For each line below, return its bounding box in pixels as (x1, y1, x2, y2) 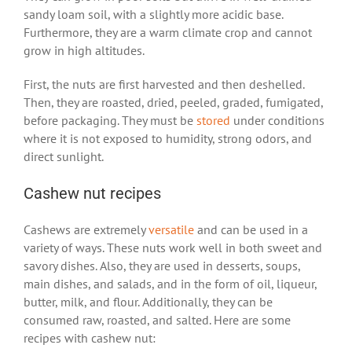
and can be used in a (194, 222, 308, 238)
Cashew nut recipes (24, 184, 161, 203)
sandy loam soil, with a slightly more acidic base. (24, 6, 283, 23)
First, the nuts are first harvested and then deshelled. (24, 76, 304, 93)
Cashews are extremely (24, 222, 148, 238)
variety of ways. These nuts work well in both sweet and (24, 240, 322, 256)
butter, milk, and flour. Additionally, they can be (24, 294, 273, 310)
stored (196, 112, 230, 129)
